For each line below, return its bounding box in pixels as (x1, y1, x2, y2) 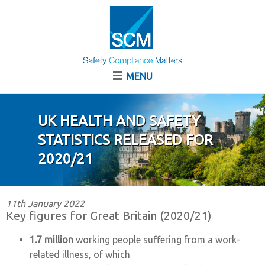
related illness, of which (30, 249, 130, 260)
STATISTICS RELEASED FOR (38, 132, 213, 148)
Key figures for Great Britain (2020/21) (6, 209, 212, 222)
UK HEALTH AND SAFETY (38, 113, 200, 129)
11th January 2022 (6, 198, 85, 209)
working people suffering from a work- (73, 234, 240, 245)
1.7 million (30, 234, 73, 245)
